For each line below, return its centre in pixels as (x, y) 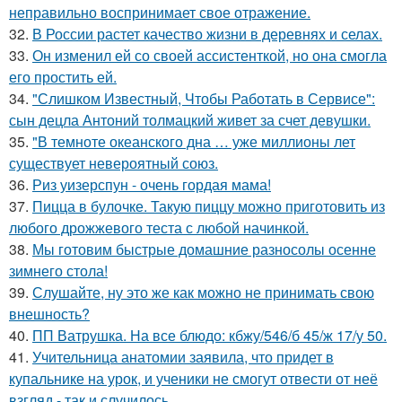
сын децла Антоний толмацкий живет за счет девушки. (190, 120)
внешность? (49, 314)
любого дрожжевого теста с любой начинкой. (159, 227)
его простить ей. (63, 77)
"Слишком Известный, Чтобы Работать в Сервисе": (204, 98)
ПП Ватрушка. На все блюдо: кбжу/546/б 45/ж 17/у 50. (210, 335)
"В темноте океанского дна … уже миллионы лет (194, 141)
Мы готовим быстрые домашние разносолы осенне (204, 249)
